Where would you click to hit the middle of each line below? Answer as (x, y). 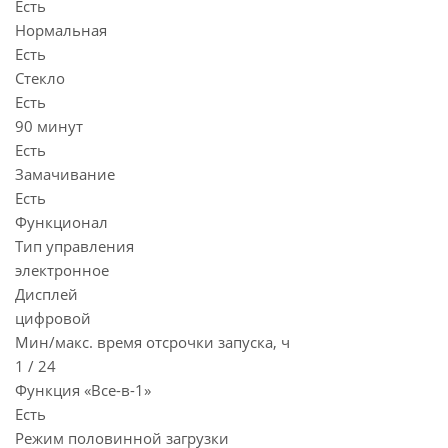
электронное (62, 270)
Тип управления (74, 246)
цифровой (53, 318)
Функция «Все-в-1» (83, 390)
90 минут (49, 126)
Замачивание (65, 174)
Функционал (61, 222)
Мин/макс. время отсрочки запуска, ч (152, 342)
